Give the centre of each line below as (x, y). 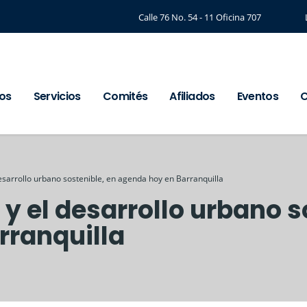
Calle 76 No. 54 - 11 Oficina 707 (200, 17)
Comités (125, 96)
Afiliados (192, 96)
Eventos (258, 96)
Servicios (57, 96)
